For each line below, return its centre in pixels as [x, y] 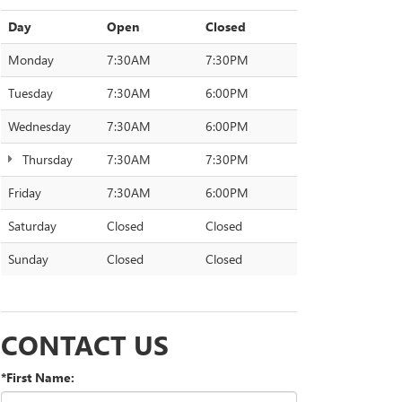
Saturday [32, 226]
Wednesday [39, 126]
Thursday [46, 159]
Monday [31, 60]
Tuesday [31, 93]
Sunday [28, 259]
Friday [25, 192]
